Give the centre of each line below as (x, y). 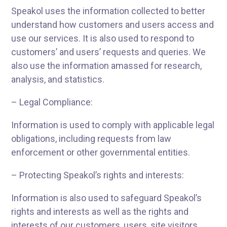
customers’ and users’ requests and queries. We (109, 52)
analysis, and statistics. (58, 79)
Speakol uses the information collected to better (108, 11)
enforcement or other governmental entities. (101, 152)
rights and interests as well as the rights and (100, 212)
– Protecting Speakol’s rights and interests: (98, 175)
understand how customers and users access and (113, 25)
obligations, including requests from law (91, 139)
